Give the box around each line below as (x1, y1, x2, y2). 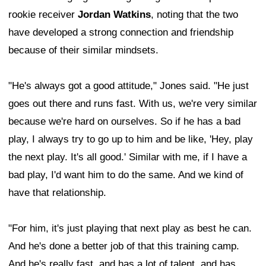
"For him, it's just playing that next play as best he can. (8, 222, 252, 234)
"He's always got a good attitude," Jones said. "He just (8, 80, 249, 91)
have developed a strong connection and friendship (8, 26, 233, 38)
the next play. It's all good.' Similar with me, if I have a (8, 151, 247, 163)
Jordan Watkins (78, 8, 151, 20)
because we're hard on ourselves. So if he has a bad (8, 115, 240, 127)
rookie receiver (8, 8, 78, 20)
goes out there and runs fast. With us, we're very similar (8, 97, 257, 109)
